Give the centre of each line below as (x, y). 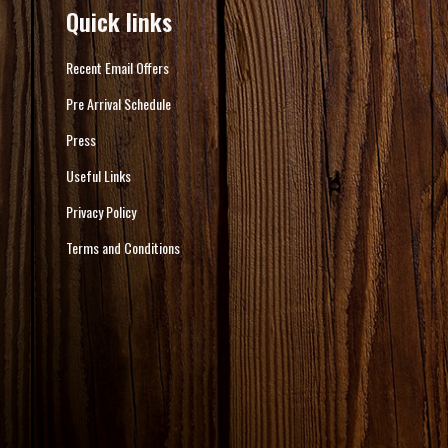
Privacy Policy (100, 212)
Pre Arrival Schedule (118, 104)
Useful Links (98, 176)
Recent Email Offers (117, 68)
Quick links (118, 21)
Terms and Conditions (122, 248)
